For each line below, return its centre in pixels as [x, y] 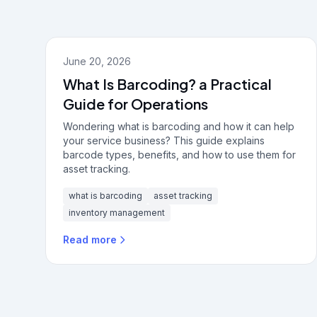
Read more [90, 240]
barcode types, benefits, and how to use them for [179, 155]
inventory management [117, 213]
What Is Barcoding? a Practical [167, 84]
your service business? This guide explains [164, 140]
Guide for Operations [136, 104]
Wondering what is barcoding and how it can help [179, 126]
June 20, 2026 [97, 61]
